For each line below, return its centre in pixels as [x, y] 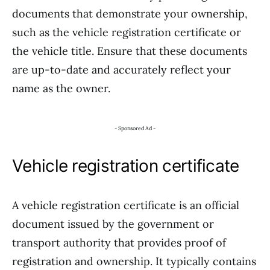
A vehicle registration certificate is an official [126, 205]
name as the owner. [61, 88]
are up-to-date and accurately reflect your [121, 70]
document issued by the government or [113, 224]
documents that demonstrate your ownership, [130, 14]
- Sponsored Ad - [135, 128]
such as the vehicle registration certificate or [127, 32]
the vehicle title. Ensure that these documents [130, 51]
